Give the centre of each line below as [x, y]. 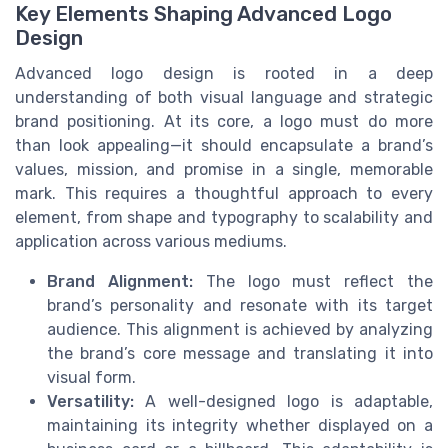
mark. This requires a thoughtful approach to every [224, 194]
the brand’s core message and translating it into [240, 354]
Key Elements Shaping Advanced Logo [203, 14]
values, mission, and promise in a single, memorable [224, 170]
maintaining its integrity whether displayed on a [240, 426]
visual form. [91, 378]
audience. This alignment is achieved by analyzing [240, 330]
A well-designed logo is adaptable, [283, 402]
